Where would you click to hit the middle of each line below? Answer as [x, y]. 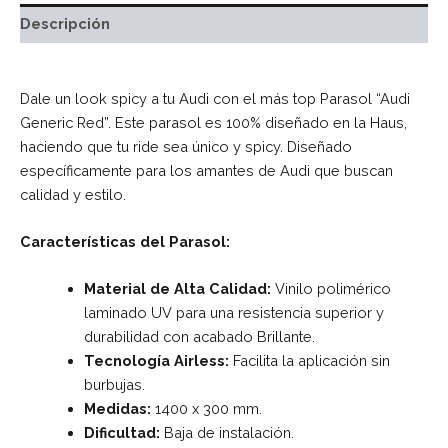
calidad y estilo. [73, 194]
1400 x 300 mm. [206, 409]
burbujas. [114, 385]
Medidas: [117, 409]
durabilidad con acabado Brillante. [199, 337]
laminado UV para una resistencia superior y [233, 313]
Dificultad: [121, 433]
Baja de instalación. [226, 433]
